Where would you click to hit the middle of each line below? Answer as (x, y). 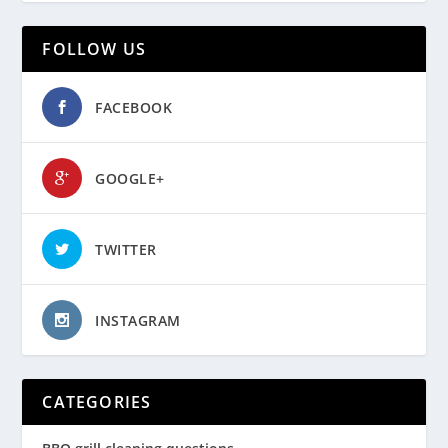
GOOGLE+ (130, 179)
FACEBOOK (134, 108)
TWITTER (126, 250)
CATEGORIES (97, 402)
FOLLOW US (94, 49)
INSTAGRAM (138, 321)
